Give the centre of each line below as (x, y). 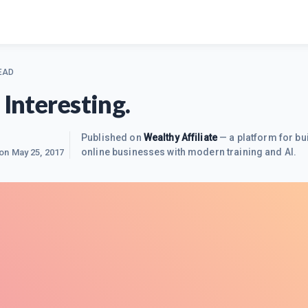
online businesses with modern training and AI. (189, 152)
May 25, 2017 (38, 152)
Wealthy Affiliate (180, 137)
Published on (112, 137)
